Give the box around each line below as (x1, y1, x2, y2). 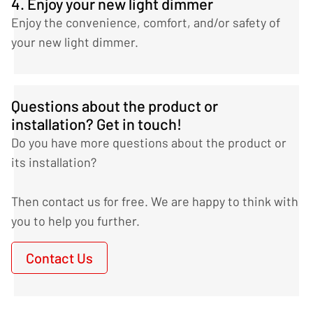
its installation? (11, 154, 96, 170)
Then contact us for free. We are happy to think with (11, 194, 298, 210)
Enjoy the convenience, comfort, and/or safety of (11, 15, 280, 31)
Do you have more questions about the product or (11, 135, 286, 151)
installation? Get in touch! (11, 115, 182, 133)
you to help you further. (11, 213, 140, 229)
